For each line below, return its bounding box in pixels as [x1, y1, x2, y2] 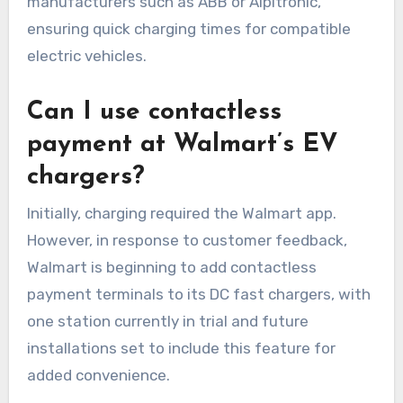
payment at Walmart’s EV [26, 132, 338, 158]
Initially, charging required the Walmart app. [26, 203, 336, 222]
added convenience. [26, 365, 170, 384]
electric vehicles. [26, 47, 147, 66]
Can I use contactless [26, 100, 282, 126]
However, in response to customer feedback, [26, 230, 347, 249]
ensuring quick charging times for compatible [26, 20, 351, 39]
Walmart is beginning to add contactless [26, 257, 317, 276]
